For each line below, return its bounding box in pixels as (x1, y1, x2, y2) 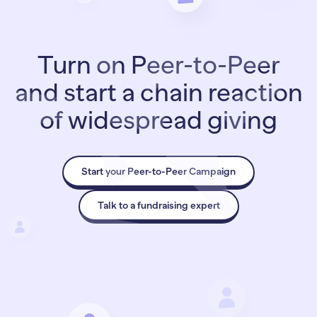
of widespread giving (40, 105, 277, 134)
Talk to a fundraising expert (97, 199, 220, 211)
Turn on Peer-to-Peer (37, 50, 280, 79)
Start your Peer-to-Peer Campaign (81, 165, 236, 177)
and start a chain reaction (14, 78, 303, 107)
